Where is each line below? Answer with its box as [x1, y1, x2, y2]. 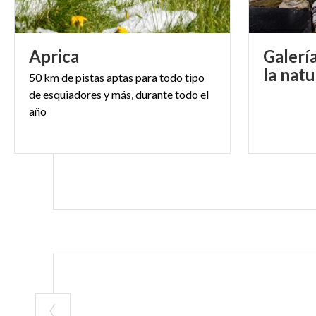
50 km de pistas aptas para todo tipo [29, 70, 205, 84]
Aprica [29, 45, 79, 66]
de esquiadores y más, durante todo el [29, 87, 209, 101]
